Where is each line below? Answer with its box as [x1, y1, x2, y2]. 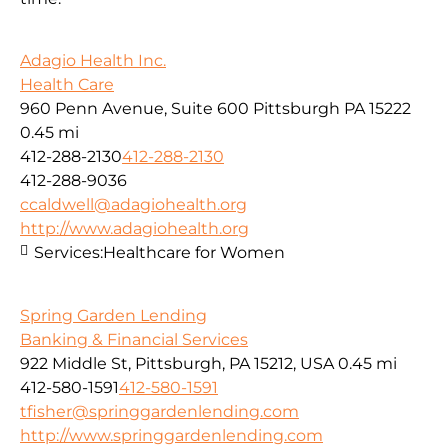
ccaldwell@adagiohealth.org [20, 195, 247, 215]
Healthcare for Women [103, 243, 285, 263]
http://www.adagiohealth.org [20, 219, 249, 239]
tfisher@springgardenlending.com [20, 401, 299, 421]
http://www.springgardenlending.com [20, 425, 323, 445]
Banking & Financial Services [20, 329, 248, 349]
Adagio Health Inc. [20, 51, 166, 71]
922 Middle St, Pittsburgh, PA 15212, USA [20, 353, 334, 373]
